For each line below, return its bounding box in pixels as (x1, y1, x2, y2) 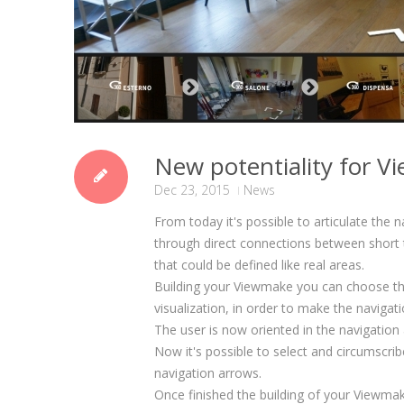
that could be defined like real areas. (154, 256, 364, 273)
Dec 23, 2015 (154, 181, 230, 198)
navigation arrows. (154, 364, 262, 381)
